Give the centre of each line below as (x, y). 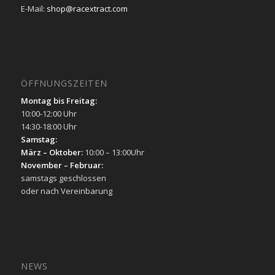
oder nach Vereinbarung (66, 191)
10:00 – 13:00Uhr (113, 153)
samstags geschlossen (63, 178)
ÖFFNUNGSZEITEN (64, 83)
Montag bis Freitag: (59, 101)
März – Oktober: (52, 153)
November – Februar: (62, 165)
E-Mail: (33, 9)
